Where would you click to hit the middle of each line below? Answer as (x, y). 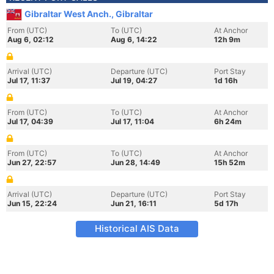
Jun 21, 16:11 (134, 203)
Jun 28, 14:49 (135, 162)
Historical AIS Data (137, 228)
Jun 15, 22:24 (32, 203)
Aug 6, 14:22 (134, 39)
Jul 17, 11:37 (29, 80)
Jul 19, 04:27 (134, 80)
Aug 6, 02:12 (31, 39)
